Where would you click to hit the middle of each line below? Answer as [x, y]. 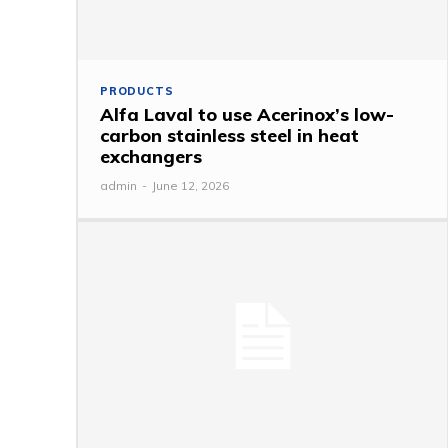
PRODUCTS [137, 91]
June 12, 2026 [190, 186]
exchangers [151, 157]
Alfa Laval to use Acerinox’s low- [247, 115]
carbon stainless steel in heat [229, 136]
